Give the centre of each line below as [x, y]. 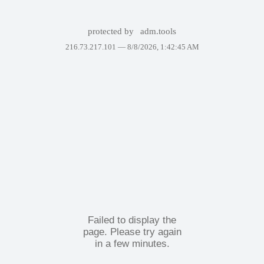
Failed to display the [132, 220]
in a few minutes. [132, 243]
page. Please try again [132, 232]
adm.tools [159, 31]
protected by [112, 31]
